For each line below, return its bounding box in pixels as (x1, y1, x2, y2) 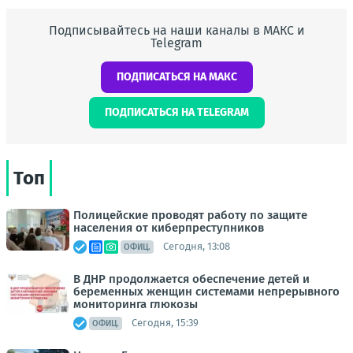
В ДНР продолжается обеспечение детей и (73, 271, 310, 286)
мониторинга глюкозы (73, 296, 198, 311)
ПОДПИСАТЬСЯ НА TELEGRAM (104, 105, 249, 119)
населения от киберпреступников (73, 220, 264, 235)
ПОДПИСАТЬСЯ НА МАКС (116, 69, 237, 84)
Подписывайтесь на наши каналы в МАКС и (48, 22, 305, 38)
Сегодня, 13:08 (163, 240, 230, 253)
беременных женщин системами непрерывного (73, 284, 340, 299)
